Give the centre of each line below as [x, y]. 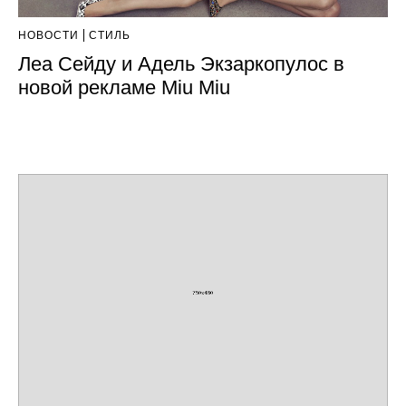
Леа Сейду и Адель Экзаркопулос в [181, 64]
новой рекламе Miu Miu [124, 88]
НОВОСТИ [48, 36]
